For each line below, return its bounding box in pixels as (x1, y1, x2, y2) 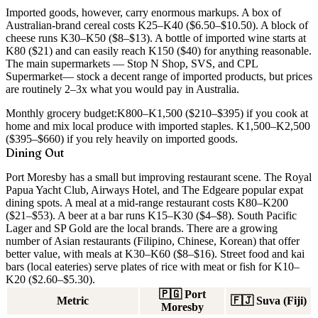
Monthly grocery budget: (6, 106, 117, 119)
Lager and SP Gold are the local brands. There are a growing (6, 221, 278, 234)
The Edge (182, 183, 226, 196)
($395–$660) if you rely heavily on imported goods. (6, 132, 238, 145)
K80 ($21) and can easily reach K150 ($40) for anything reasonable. (6, 44, 312, 57)
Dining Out (6, 145, 64, 160)
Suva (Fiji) (256, 294, 307, 307)
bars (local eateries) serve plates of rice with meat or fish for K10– (6, 260, 300, 273)
